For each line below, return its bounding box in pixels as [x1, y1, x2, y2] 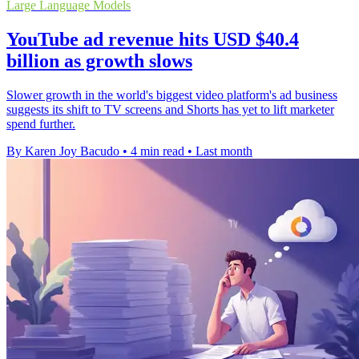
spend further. [6, 116, 75, 131]
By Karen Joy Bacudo [6, 143, 119, 158]
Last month [196, 143, 252, 158]
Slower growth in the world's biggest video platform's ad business [6, 87, 337, 102]
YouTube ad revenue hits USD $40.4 [6, 28, 299, 50]
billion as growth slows [6, 50, 192, 71]
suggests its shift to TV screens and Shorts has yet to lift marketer [6, 102, 334, 116]
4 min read [131, 143, 184, 158]
